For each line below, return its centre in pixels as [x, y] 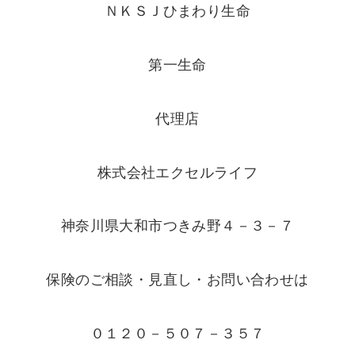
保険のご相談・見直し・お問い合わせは [177, 280]
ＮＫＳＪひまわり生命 [177, 11]
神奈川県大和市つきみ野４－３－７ [177, 226]
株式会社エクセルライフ [177, 172]
